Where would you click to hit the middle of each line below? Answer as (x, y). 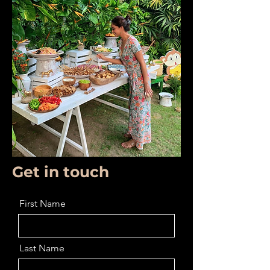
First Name (42, 204)
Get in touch (61, 172)
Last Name (42, 248)
